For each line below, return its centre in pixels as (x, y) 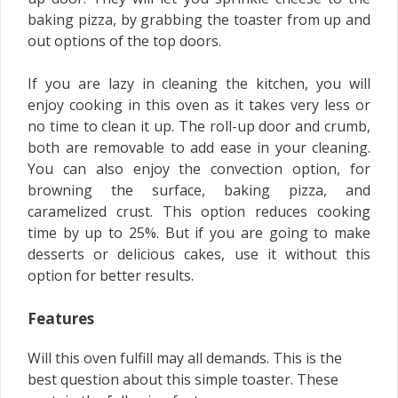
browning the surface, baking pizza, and (199, 190)
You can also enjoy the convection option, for (199, 168)
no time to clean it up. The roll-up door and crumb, (199, 126)
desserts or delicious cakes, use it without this (199, 254)
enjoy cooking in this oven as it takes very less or (199, 104)
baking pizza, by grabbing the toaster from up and (199, 19)
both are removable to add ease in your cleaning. (199, 147)
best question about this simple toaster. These (183, 379)
